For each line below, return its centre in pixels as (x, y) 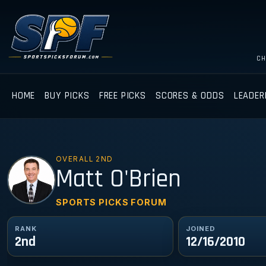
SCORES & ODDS (190, 96)
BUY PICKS (67, 96)
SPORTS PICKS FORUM (111, 202)
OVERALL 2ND (85, 159)
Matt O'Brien (118, 180)
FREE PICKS (122, 96)
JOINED (201, 228)
